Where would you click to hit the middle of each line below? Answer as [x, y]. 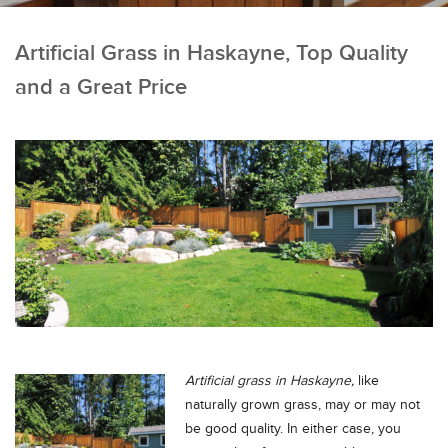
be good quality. [234, 428]
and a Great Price [101, 87]
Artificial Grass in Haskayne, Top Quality [211, 53]
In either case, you [342, 428]
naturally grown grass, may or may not [302, 404]
